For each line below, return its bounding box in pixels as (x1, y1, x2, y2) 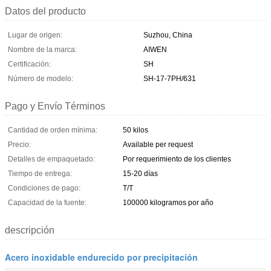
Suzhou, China (143, 30, 192, 39)
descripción (5, 224, 54, 235)
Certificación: (8, 59, 51, 68)
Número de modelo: (8, 74, 73, 83)
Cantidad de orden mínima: (8, 125, 97, 134)
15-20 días (123, 169, 158, 178)
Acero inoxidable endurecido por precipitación (5, 250, 198, 263)
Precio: (8, 140, 31, 149)
